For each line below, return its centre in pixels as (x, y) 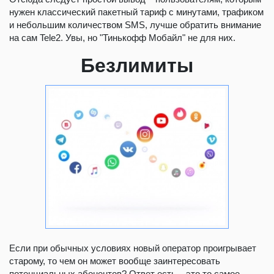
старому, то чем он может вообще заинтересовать (115, 261)
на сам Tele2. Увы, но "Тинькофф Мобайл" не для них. (122, 37)
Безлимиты (137, 65)
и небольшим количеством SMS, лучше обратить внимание (135, 24)
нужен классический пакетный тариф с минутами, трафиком (136, 12)
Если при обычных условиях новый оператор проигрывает (133, 248)
